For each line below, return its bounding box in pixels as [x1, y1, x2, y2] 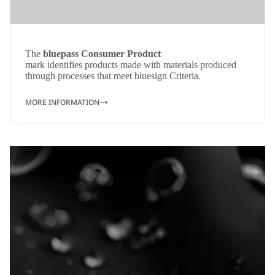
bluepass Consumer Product [41, 48, 161, 60]
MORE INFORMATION [25, 97, 99, 108]
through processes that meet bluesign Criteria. [25, 71, 201, 82]
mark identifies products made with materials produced [25, 60, 236, 71]
